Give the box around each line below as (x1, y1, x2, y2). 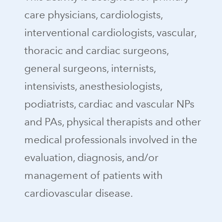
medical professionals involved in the (24, 133, 197, 146)
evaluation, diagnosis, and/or (24, 151, 159, 164)
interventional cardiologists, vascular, (24, 26, 196, 39)
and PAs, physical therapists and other (24, 115, 201, 128)
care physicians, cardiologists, (24, 8, 163, 21)
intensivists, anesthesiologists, (24, 80, 162, 93)
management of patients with (24, 169, 163, 182)
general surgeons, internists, (24, 62, 156, 75)
